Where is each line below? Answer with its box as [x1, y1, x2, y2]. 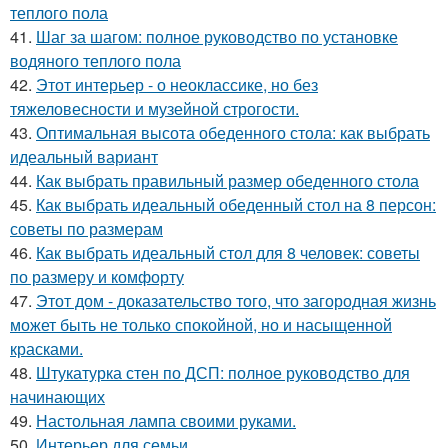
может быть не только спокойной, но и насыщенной [10, 313, 392, 336]
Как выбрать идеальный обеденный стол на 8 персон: [36, 193, 436, 216]
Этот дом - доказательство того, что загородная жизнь [36, 289, 436, 312]
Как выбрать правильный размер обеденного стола [36, 169, 419, 192]
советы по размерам [10, 217, 163, 240]
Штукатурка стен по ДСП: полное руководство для [36, 361, 410, 384]
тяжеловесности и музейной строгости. [10, 97, 299, 120]
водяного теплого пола [10, 49, 181, 72]
